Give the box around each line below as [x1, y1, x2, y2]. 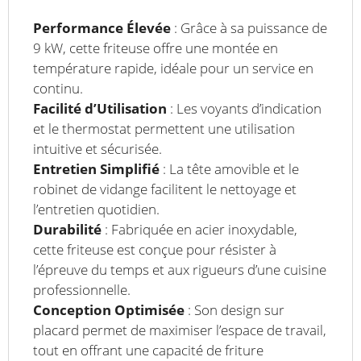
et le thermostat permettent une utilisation [33, 118, 295, 138]
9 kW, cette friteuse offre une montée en [33, 38, 278, 57]
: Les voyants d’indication [167, 98, 322, 118]
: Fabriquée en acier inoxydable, [102, 219, 297, 239]
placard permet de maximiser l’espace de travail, [33, 320, 326, 339]
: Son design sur [185, 300, 284, 319]
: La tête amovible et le [160, 159, 299, 178]
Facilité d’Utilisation [33, 98, 167, 118]
